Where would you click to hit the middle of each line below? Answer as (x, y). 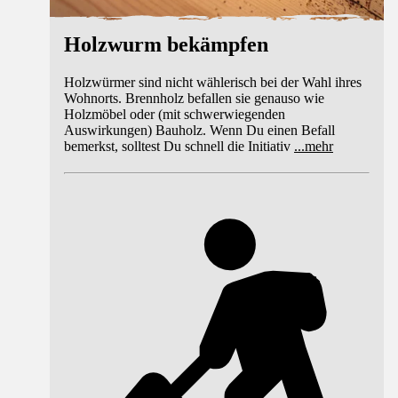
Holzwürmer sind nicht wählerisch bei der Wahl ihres (213, 82)
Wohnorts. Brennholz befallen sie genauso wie (194, 98)
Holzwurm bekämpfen (166, 45)
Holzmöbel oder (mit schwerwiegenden (175, 114)
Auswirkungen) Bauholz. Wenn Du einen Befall (199, 130)
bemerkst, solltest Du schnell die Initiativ (177, 146)
